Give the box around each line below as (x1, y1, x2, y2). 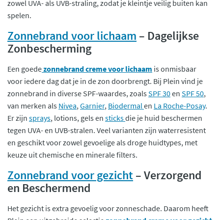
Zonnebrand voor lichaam (7, 27, 137, 43)
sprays (29, 112, 51, 123)
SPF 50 (182, 88, 204, 98)
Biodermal (108, 100, 144, 110)
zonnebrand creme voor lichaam (43, 63, 152, 74)
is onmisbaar (152, 63, 196, 74)
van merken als (7, 100, 58, 110)
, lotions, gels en (51, 112, 105, 123)
